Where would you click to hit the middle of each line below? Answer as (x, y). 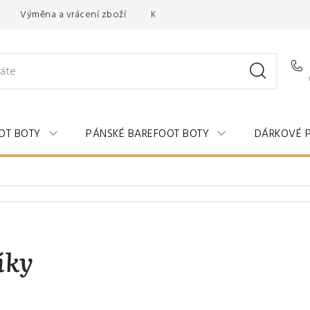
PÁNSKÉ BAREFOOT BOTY (147, 134)
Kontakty (171, 15)
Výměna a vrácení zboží (73, 15)
